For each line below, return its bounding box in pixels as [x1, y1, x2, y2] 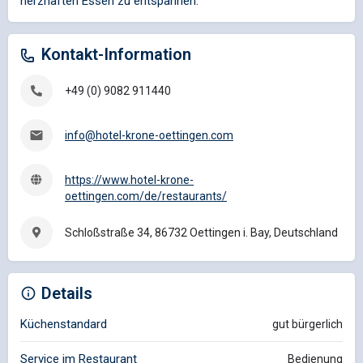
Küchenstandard [20, 316, 107, 331]
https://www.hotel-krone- [65, 173, 194, 186]
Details [41, 283, 92, 303]
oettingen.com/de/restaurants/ [65, 189, 227, 203]
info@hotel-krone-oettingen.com [65, 128, 233, 142]
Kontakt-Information [41, 44, 191, 64]
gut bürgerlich [272, 317, 343, 331]
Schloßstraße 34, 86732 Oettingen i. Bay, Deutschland [65, 225, 338, 239]
